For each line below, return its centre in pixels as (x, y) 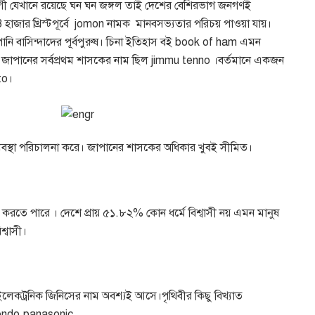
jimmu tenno (181, 60)
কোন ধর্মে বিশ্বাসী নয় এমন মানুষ (213, 213)
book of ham (206, 42)
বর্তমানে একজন (251, 60)
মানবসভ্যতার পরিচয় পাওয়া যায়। (204, 24)
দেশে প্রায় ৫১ (86, 213)
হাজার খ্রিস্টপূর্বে (37, 24)
